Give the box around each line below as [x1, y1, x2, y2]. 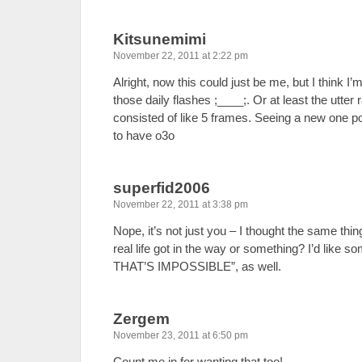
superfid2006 [113, 179, 210, 196]
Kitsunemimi [113, 31, 206, 48]
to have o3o [113, 128, 175, 142]
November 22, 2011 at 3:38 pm [113, 199, 248, 210]
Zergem [113, 310, 170, 327]
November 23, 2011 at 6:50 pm [113, 330, 248, 341]
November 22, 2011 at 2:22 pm [113, 50, 248, 61]
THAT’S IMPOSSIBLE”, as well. [113, 259, 281, 273]
